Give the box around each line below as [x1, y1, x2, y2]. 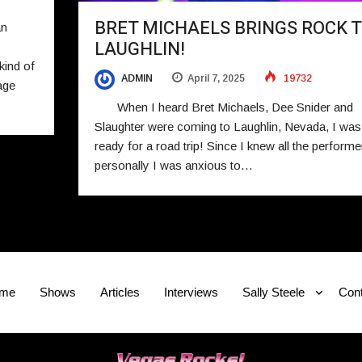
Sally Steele [242, 284, 305, 299]
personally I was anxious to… [94, 158, 253, 172]
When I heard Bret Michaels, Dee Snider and [94, 99, 353, 114]
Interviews [163, 284, 218, 299]
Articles [99, 284, 140, 299]
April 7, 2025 [187, 73, 245, 85]
